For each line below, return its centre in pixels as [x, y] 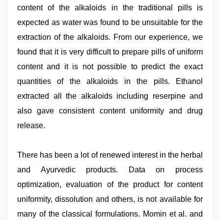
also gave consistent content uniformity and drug [110, 111]
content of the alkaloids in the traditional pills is [110, 8]
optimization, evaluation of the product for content [110, 184]
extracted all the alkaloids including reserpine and [110, 96]
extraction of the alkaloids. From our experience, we [110, 37]
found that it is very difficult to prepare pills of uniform [110, 52]
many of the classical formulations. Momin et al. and [110, 214]
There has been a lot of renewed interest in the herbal [110, 155]
